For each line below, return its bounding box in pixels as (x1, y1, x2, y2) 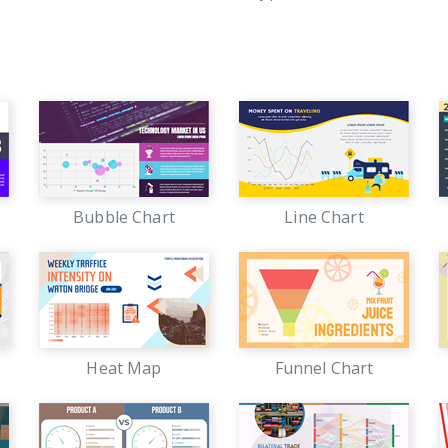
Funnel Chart (274, 357, 374, 379)
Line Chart (284, 206, 364, 228)
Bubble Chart (73, 206, 175, 228)
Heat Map (86, 357, 162, 379)
